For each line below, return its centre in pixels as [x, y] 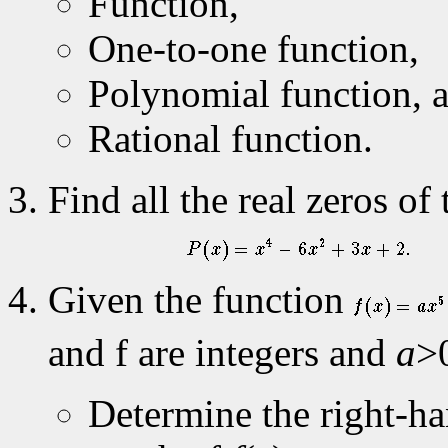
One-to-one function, [253, 48]
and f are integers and [222, 352]
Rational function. [230, 138]
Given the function [201, 299]
